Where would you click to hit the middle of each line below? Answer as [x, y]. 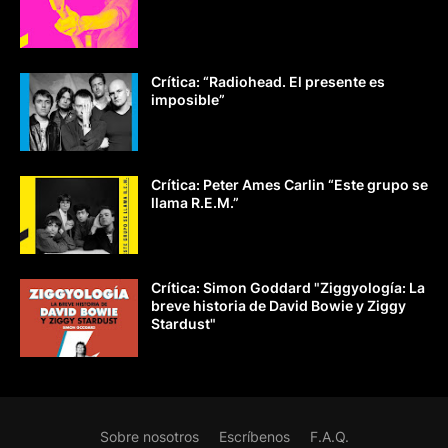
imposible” [188, 99]
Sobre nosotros [149, 436]
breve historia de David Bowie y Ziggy [278, 305]
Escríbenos [254, 436]
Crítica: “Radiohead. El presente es [268, 81]
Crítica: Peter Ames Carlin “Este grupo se [289, 184]
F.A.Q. [329, 436]
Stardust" [183, 323]
